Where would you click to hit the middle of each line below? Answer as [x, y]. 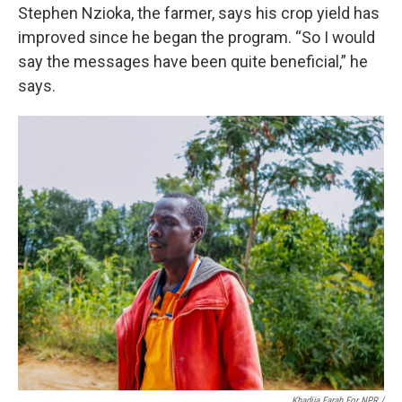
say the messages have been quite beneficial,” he [193, 61]
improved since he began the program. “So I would [197, 37]
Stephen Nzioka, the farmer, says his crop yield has [199, 13]
